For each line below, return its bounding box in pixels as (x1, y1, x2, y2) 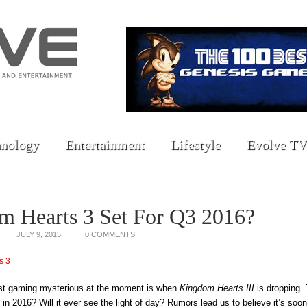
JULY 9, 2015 (16, 230, 61, 238)
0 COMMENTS (85, 230, 135, 238)
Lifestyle (171, 137, 221, 152)
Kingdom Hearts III (180, 283, 254, 293)
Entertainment (65, 137, 145, 152)
